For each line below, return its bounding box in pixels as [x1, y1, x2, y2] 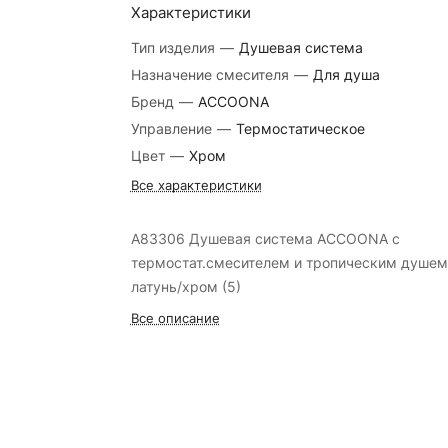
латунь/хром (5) [130, 278, 241, 295]
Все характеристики [130, 177, 262, 193]
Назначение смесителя [130, 66, 293, 83]
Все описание [130, 310, 220, 326]
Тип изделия [130, 39, 219, 56]
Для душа [312, 66, 380, 83]
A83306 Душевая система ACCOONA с [130, 230, 400, 247]
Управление [130, 120, 216, 137]
